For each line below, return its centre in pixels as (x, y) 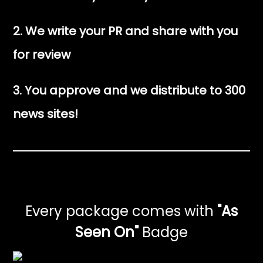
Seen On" (107, 232)
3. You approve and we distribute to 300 (129, 91)
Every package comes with (119, 211)
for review (42, 55)
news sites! (46, 114)
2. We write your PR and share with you (126, 31)
